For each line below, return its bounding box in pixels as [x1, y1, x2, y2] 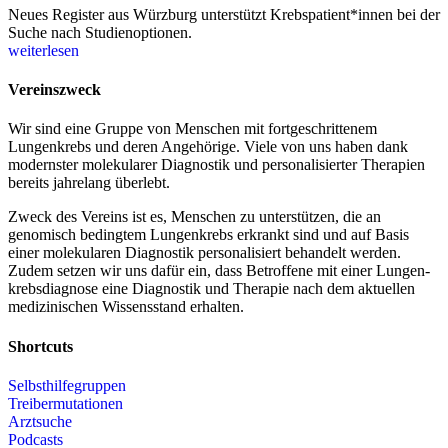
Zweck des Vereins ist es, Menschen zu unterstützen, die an [8, 208, 381, 226]
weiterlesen [8, 41, 79, 59]
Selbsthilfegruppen [8, 376, 126, 394]
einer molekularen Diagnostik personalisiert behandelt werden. [8, 244, 401, 262]
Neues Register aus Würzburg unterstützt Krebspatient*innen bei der [8, 5, 440, 23]
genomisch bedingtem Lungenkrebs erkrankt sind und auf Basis [8, 226, 409, 244]
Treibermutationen [8, 394, 123, 412]
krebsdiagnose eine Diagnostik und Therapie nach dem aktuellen [8, 280, 415, 298]
